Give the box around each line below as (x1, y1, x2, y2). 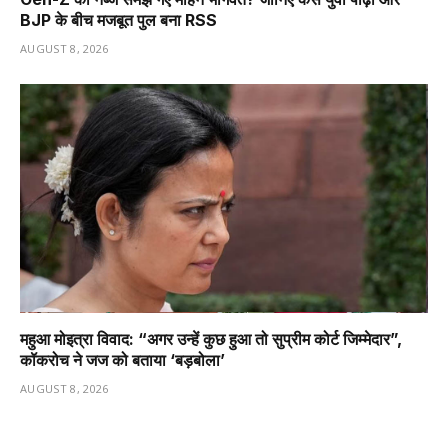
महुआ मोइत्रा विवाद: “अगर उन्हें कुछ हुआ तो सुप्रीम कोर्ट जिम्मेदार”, (20, 329, 402, 350)
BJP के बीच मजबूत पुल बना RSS (20, 9, 217, 30)
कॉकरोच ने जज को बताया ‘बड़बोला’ (20, 350, 225, 371)
